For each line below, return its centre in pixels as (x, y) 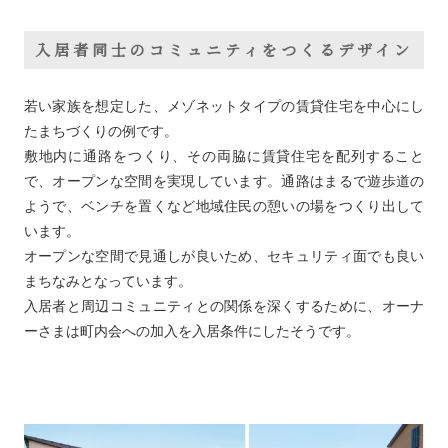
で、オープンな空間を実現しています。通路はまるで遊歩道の (224, 180)
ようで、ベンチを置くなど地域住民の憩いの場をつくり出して (224, 205)
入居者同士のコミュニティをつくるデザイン (224, 49)
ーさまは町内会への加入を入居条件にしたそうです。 (191, 330)
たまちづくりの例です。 (100, 130)
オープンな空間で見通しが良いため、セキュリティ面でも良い (224, 255)
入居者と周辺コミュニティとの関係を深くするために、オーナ (224, 305)
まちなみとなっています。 (107, 280)
